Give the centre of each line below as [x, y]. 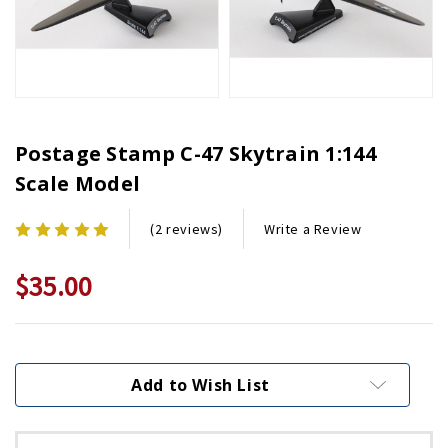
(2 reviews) [187, 229]
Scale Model [78, 184]
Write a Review [313, 228]
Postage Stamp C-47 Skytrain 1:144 [195, 154]
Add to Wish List [200, 385]
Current [49, 350]
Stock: [41, 374]
